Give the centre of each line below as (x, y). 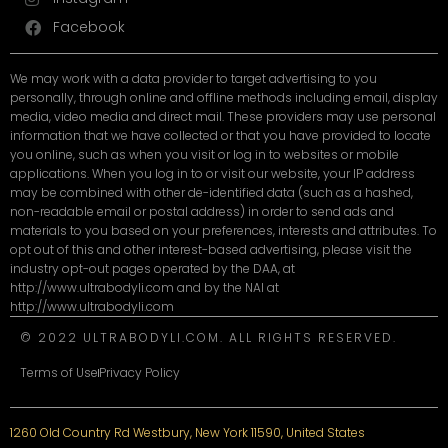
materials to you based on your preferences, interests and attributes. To (223, 231)
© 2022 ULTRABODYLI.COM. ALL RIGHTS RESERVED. (208, 338)
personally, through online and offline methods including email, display (224, 98)
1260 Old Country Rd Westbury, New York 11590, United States (187, 433)
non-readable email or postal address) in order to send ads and (202, 212)
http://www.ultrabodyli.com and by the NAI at (144, 288)
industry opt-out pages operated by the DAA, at (152, 269)
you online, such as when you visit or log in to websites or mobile (204, 155)
